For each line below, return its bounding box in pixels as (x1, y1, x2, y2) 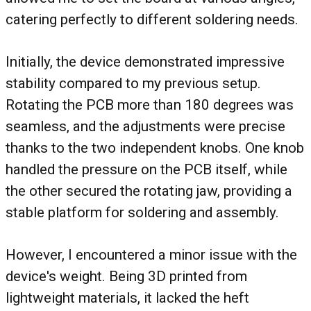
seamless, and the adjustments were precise (6, 118, 285, 135)
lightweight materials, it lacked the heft (6, 289, 249, 307)
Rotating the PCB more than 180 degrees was (6, 96, 294, 114)
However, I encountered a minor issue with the (6, 246, 297, 264)
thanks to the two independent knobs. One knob (6, 140, 304, 157)
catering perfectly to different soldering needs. (6, 11, 299, 28)
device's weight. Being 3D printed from (6, 268, 247, 285)
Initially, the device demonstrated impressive (6, 53, 285, 71)
